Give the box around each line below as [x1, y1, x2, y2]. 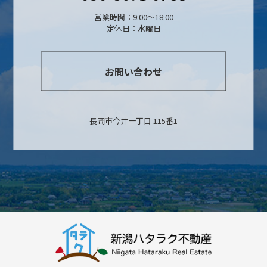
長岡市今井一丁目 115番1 [89, 114, 178, 126]
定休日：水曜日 [106, 22, 161, 34]
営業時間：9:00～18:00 [94, 11, 173, 23]
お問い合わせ [104, 64, 162, 79]
